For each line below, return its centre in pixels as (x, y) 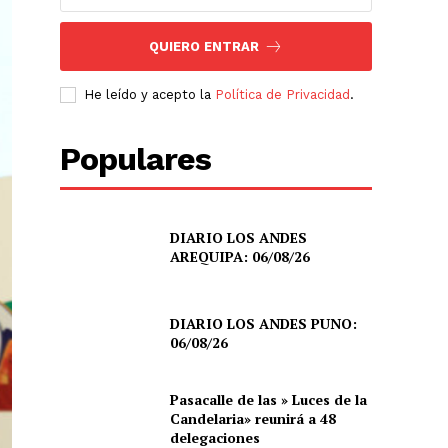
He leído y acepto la (150, 94)
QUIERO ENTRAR (204, 46)
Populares (136, 158)
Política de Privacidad (283, 94)
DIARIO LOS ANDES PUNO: (263, 323)
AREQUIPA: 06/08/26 (239, 257)
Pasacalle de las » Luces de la (268, 399)
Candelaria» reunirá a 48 (252, 418)
